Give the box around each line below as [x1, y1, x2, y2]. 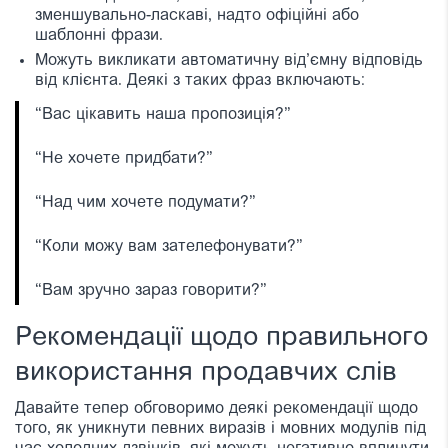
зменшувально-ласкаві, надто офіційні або [35, 7, 359, 24]
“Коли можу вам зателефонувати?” [35, 238, 308, 255]
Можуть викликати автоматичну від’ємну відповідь [35, 52, 423, 69]
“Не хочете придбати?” [35, 150, 218, 167]
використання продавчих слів [15, 359, 397, 387]
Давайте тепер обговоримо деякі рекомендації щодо [15, 400, 418, 417]
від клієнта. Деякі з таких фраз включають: [35, 72, 370, 89]
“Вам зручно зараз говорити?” [35, 282, 267, 299]
